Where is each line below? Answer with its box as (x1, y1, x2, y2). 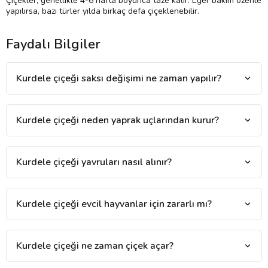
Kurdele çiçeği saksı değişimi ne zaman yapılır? (16, 71, 221, 85)
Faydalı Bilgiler (6, 35, 100, 53)
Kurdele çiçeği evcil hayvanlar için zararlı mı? (16, 197, 212, 211)
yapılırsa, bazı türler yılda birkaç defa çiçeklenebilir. (6, 5, 199, 17)
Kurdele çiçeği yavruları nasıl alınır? (16, 155, 172, 169)
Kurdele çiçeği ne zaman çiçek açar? (16, 239, 173, 252)
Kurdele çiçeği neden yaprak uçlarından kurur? (16, 113, 219, 127)
